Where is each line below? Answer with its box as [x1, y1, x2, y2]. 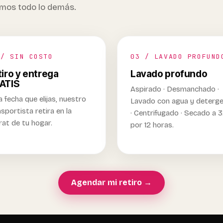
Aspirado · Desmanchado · [130, 85, 219, 94]
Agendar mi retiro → [71, 178, 152, 187]
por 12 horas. [130, 120, 174, 129]
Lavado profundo [130, 68, 208, 80]
